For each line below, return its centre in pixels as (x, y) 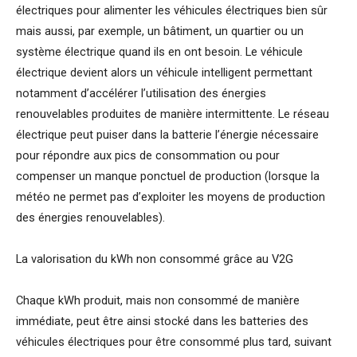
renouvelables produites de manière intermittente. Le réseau (173, 114)
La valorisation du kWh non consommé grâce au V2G (155, 259)
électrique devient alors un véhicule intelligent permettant (164, 73)
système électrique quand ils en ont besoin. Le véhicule (159, 52)
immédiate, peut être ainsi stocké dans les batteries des (162, 322)
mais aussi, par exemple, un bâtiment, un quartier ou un (160, 31)
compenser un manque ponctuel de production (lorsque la (168, 177)
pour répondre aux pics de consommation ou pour (148, 156)
